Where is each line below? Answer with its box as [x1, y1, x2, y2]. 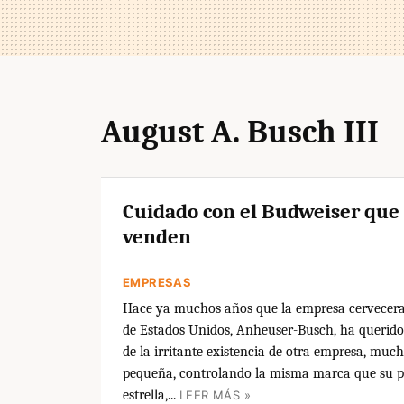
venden [123, 225, 191, 249]
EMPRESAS [123, 275, 192, 289]
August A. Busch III [101, 114, 379, 151]
